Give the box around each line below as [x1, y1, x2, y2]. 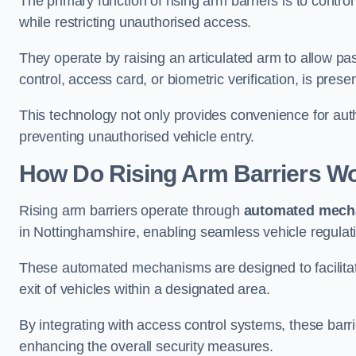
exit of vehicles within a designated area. [19, 281, 270, 297]
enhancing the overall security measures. [19, 338, 273, 354]
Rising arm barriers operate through [19, 202, 244, 219]
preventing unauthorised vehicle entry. [19, 128, 255, 145]
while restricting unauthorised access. [19, 14, 252, 30]
